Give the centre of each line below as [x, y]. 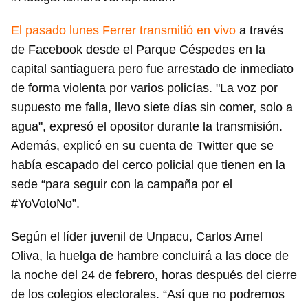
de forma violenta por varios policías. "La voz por [144, 88]
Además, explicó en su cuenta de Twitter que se [142, 146]
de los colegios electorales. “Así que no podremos [148, 295]
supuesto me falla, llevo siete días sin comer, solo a [152, 108]
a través [261, 31]
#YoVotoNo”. [45, 204]
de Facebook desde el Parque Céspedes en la [138, 50]
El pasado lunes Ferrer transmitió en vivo [125, 31]
